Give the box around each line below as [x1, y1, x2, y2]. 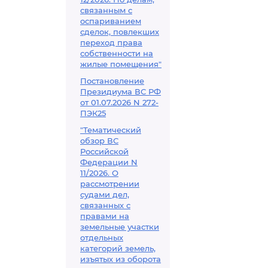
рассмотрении [80, 179, 139, 188]
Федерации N [80, 157, 138, 167]
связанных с [80, 200, 130, 210]
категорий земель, [80, 243, 156, 253]
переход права [80, 38, 142, 47]
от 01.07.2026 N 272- [80, 98, 159, 107]
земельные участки [80, 222, 159, 232]
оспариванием [80, 16, 141, 26]
